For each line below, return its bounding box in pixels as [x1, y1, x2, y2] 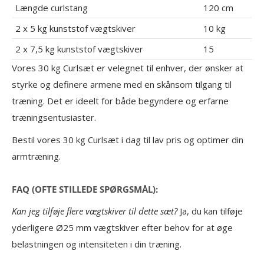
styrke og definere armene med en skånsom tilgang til [12, 78, 232, 90]
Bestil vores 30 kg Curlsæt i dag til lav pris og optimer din [12, 134, 243, 146]
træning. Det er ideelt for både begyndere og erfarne [12, 94, 229, 107]
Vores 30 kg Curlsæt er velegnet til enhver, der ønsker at [12, 61, 243, 74]
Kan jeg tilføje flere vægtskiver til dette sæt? [12, 204, 177, 217]
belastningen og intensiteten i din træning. [12, 237, 181, 250]
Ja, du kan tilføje [177, 204, 243, 217]
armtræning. [12, 150, 61, 163]
